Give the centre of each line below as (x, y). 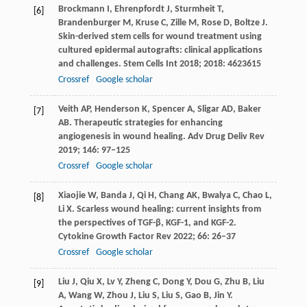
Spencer (168, 109)
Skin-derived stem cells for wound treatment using (160, 36)
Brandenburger (89, 23)
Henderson (117, 109)
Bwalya (216, 195)
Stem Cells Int (150, 64)
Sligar (208, 109)
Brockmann (81, 9)
